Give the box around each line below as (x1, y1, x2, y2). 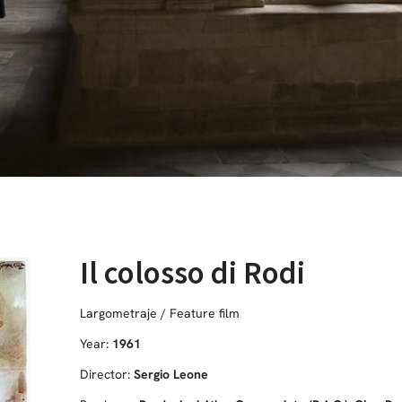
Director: (79, 365, 134, 382)
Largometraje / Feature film (79, 304, 240, 321)
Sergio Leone (133, 365, 208, 382)
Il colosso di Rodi (79, 252, 305, 293)
